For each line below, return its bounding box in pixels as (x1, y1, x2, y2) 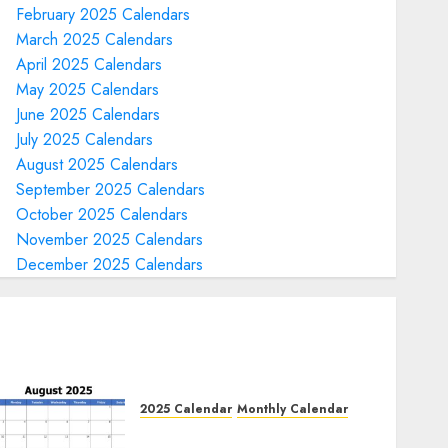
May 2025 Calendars (15, 78, 159, 101)
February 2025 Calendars (15, 3, 190, 26)
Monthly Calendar (237, 400, 349, 418)
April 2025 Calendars (15, 53, 162, 76)
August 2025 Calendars (15, 153, 178, 176)
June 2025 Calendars (15, 103, 160, 126)
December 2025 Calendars (15, 253, 203, 276)
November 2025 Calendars (15, 228, 203, 251)
